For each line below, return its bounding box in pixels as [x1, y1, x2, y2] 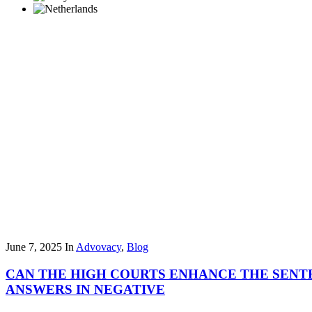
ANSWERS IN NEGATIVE [6, 281, 165, 297]
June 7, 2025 [6, 241, 62, 253]
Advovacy [76, 241, 121, 253]
